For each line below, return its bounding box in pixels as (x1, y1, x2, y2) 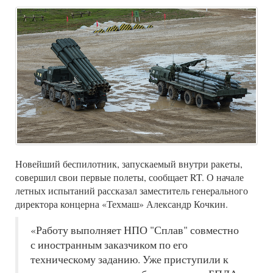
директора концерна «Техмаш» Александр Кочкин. (15, 197, 228, 210)
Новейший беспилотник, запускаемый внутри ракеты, (15, 157, 243, 170)
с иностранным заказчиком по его (30, 237, 188, 252)
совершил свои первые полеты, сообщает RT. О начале (15, 170, 244, 183)
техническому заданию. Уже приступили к (30, 252, 229, 266)
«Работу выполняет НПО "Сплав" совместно (30, 222, 239, 237)
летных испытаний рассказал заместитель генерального (15, 183, 248, 197)
